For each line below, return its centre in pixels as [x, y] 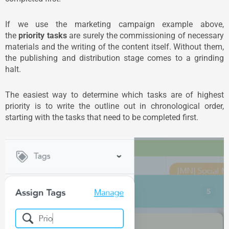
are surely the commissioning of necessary [145, 36]
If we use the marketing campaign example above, [114, 25]
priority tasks [43, 36]
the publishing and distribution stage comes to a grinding [114, 58]
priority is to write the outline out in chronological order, [114, 106]
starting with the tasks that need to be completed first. [102, 118]
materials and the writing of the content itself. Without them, [114, 47]
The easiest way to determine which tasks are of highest [114, 95]
